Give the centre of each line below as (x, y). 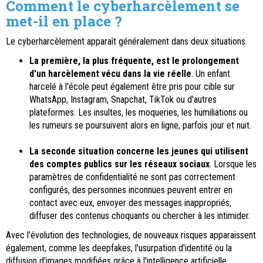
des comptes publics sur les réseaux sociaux (119, 164)
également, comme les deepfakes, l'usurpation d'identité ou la (119, 248)
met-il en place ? (64, 21)
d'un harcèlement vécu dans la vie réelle (110, 74)
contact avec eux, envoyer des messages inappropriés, (130, 203)
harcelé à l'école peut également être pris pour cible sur (132, 87)
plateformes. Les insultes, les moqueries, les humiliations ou (139, 113)
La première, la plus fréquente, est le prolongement (134, 61)
